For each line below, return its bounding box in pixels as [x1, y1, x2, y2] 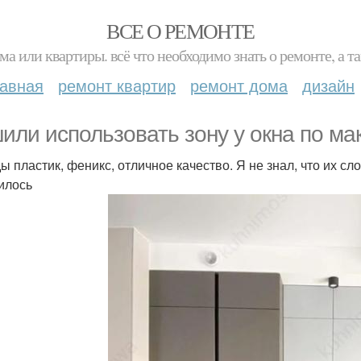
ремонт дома [190, 73, 288, 97]
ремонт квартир [58, 73, 176, 97]
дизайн [302, 73, 355, 97]
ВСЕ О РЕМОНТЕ [106, 17, 255, 44]
